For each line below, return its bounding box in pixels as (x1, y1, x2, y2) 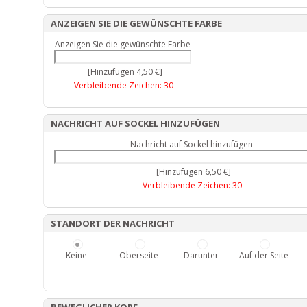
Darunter (184, 249, 219, 261)
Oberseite (119, 249, 158, 261)
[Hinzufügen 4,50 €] (85, 65, 162, 77)
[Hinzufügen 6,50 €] (153, 165, 231, 177)
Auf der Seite (238, 249, 288, 261)
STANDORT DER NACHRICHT (51, 217, 175, 230)
